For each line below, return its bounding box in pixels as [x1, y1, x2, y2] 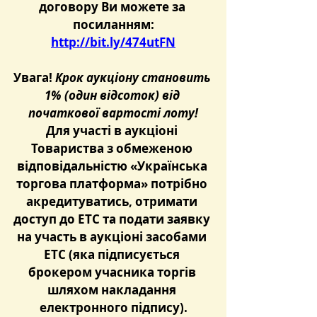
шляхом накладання [47, 282, 179, 298]
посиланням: [72, 16, 154, 33]
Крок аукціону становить [54, 69, 214, 86]
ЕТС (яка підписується [44, 246, 183, 263]
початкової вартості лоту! [28, 105, 198, 121]
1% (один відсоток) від [44, 87, 183, 103]
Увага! [13, 69, 55, 86]
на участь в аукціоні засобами [17, 229, 209, 245]
